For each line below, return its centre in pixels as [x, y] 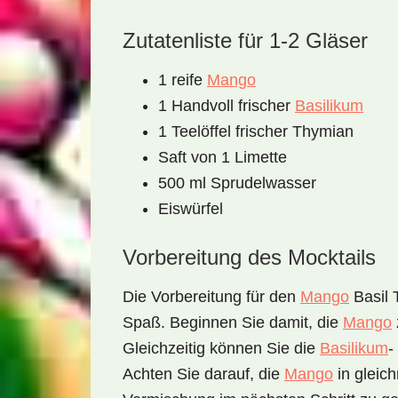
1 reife [183, 80]
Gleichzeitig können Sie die [221, 348]
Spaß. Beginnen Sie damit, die [233, 322]
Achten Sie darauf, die [203, 374]
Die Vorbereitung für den [211, 297]
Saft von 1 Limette [223, 157]
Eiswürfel [191, 209]
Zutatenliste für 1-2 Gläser [245, 40]
